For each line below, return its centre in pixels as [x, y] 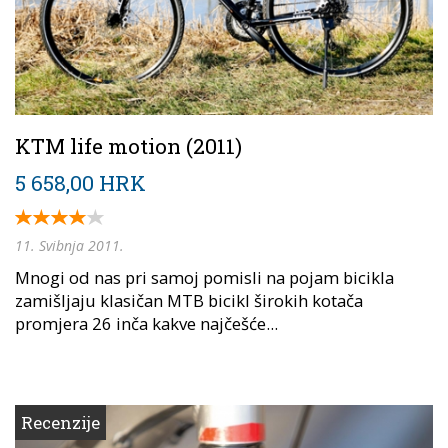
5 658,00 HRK [80, 183]
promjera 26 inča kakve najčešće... [146, 324]
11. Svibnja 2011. [69, 246]
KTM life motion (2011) [128, 146]
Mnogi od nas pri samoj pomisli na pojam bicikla [204, 278]
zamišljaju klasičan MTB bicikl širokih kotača [189, 301]
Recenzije [60, 423]
